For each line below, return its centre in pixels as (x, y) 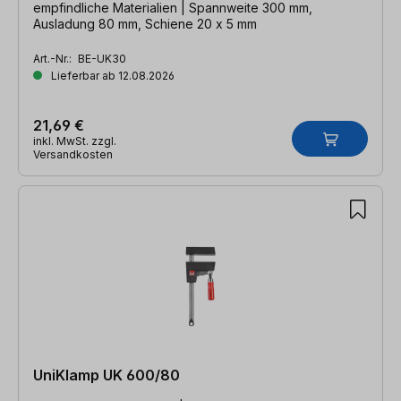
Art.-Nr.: (54, 58)
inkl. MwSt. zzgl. (75, 141)
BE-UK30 (102, 58)
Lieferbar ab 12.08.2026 (111, 75)
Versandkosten (73, 154)
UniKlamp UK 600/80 (107, 375)
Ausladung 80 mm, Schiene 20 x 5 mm (145, 23)
